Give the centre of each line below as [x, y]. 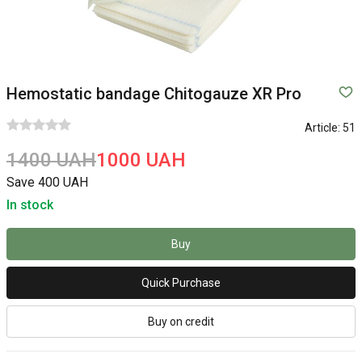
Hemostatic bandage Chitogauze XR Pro [154, 94]
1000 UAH [141, 160]
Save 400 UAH [47, 182]
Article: [322, 127]
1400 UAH [51, 160]
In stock [30, 205]
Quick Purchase [181, 283]
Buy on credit [181, 322]
